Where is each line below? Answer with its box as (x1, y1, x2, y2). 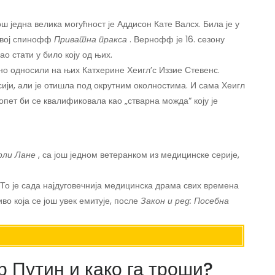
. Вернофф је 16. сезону (127, 33, 225, 46)
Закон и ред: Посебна (141, 195, 229, 207)
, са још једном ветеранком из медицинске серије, (36, 149, 239, 161)
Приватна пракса (54, 33, 127, 46)
